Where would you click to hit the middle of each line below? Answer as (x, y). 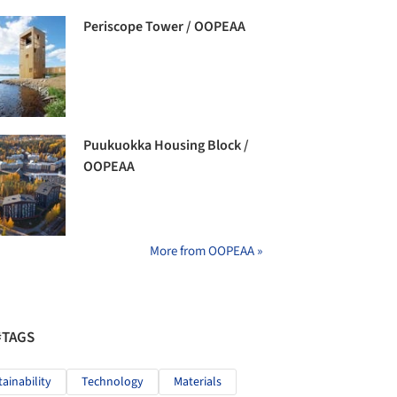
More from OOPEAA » (206, 252)
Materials (198, 382)
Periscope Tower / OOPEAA (165, 26)
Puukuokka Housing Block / (167, 146)
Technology (113, 382)
